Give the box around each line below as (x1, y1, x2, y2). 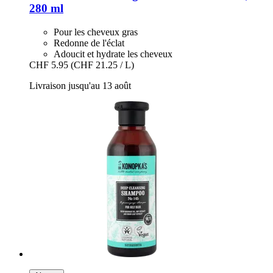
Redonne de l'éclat (54, 37, 124, 48)
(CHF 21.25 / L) (71, 59, 134, 70)
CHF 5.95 (29, 59, 68, 70)
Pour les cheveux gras (54, 26, 138, 37)
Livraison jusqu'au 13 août (29, 80, 131, 91)
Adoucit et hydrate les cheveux (54, 48, 172, 59)
